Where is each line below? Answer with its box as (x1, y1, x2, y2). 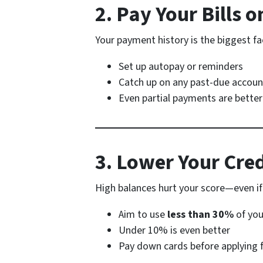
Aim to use (119, 207, 167, 222)
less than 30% (167, 207, 234, 222)
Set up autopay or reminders (119, 59, 243, 75)
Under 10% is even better (119, 223, 230, 238)
